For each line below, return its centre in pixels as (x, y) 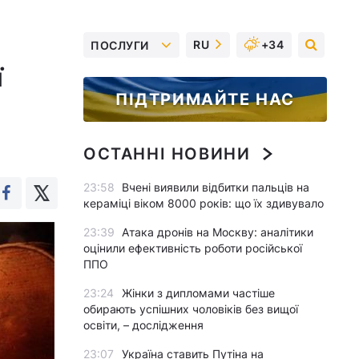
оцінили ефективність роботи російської (193, 248)
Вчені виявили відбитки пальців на (216, 187)
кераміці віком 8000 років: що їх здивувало (204, 203)
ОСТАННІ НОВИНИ (167, 154)
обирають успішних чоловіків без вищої (191, 309)
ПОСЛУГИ (120, 45)
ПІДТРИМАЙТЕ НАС (205, 99)
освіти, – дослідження (143, 325)
